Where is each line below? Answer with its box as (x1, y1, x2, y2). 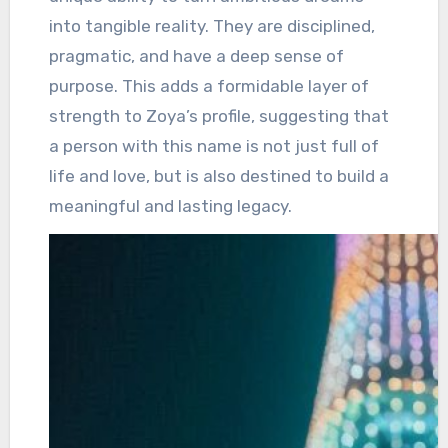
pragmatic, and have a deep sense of (49, 46, 345, 66)
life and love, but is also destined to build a (49, 166, 390, 186)
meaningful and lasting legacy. (49, 196, 293, 216)
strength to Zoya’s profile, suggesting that (49, 106, 390, 126)
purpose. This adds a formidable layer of (49, 76, 370, 96)
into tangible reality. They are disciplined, (49, 16, 376, 36)
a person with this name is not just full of (49, 136, 380, 156)
